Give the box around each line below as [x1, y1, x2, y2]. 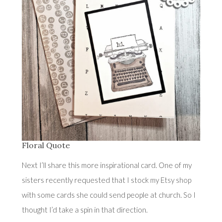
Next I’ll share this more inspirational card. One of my [21, 161, 192, 170]
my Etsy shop [150, 175, 191, 185]
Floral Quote [21, 140, 70, 151]
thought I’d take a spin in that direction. [21, 205, 148, 215]
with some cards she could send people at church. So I [21, 190, 196, 200]
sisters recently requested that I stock [21, 175, 150, 185]
